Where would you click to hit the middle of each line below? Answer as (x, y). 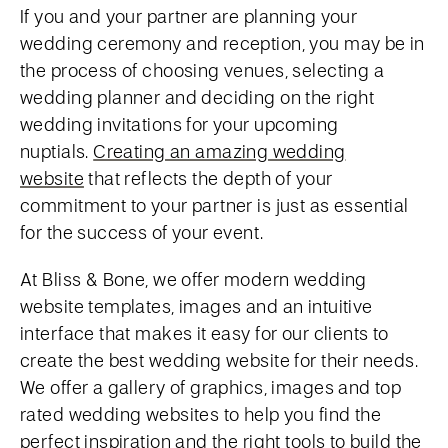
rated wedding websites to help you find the (201, 414)
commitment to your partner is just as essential (214, 205)
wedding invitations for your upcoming (179, 124)
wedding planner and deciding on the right (197, 97)
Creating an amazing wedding (219, 151)
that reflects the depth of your (208, 178)
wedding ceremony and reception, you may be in (222, 43)
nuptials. (57, 151)
